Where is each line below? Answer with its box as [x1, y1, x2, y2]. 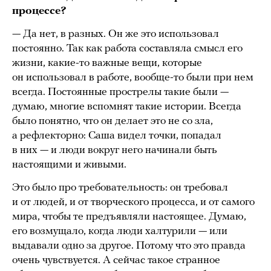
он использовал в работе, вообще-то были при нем [12, 72, 253, 84]
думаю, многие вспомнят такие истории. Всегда [12, 101, 241, 113]
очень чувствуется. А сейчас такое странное [12, 255, 220, 267]
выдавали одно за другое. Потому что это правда [12, 240, 246, 252]
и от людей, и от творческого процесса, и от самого [12, 197, 255, 209]
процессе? [12, 5, 67, 18]
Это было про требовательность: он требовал [12, 182, 228, 194]
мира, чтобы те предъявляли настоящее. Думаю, [12, 211, 246, 223]
